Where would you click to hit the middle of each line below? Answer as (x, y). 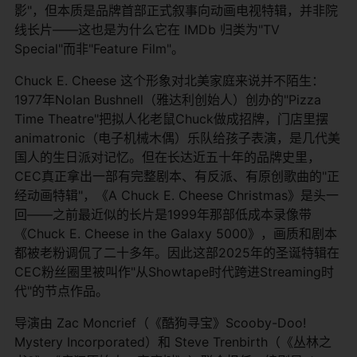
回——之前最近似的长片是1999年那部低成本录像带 (163, 214)
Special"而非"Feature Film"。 (99, 48)
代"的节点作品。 (61, 290)
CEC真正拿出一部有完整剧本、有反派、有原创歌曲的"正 (177, 176)
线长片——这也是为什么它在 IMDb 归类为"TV (147, 29)
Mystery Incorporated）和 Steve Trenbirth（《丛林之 (173, 341)
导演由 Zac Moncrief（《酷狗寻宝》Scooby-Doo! (160, 322)
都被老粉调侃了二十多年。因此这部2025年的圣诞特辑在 (177, 252)
